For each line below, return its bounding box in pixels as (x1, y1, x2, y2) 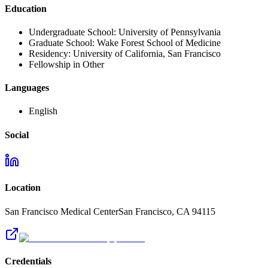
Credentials (5, 255, 51, 266)
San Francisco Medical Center (5, 206, 118, 217)
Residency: (29, 48, 73, 59)
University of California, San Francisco (73, 48, 221, 59)
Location (5, 182, 41, 193)
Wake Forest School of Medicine (97, 37, 221, 48)
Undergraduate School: (29, 26, 118, 37)
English (29, 106, 57, 117)
